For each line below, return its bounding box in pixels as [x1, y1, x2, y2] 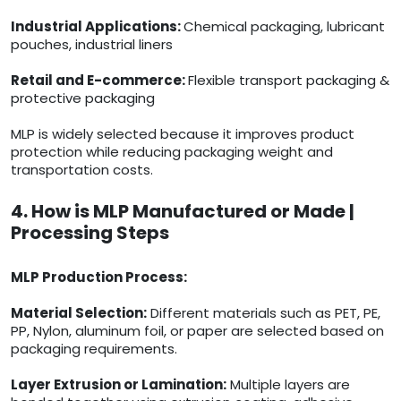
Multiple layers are [226, 375, 350, 395]
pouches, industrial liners [11, 35, 173, 55]
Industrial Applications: [11, 17, 183, 37]
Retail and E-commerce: [11, 71, 188, 90]
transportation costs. [11, 160, 153, 180]
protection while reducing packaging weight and [11, 142, 333, 162]
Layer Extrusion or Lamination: [11, 375, 226, 395]
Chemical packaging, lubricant [183, 17, 385, 37]
